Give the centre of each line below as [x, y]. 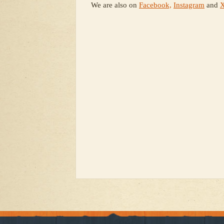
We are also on [115, 5]
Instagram [189, 5]
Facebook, [155, 5]
